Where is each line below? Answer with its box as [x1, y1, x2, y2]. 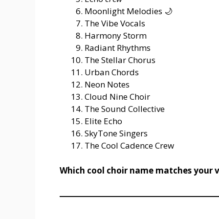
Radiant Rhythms [85, 42, 151, 54]
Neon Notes [85, 79, 130, 90]
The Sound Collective [85, 103, 165, 115]
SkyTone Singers [85, 128, 148, 139]
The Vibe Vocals [85, 18, 145, 29]
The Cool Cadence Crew [85, 140, 174, 152]
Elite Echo [85, 115, 122, 127]
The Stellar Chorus [85, 54, 155, 66]
